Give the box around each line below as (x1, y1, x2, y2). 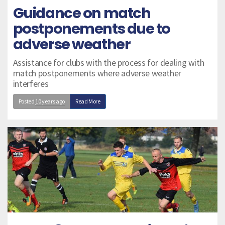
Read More (75, 97, 100, 105)
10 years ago (35, 97, 65, 105)
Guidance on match (13, 3, 151, 24)
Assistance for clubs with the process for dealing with (13, 57, 204, 69)
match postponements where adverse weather (13, 67, 182, 79)
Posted (18, 97, 36, 105)
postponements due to (13, 19, 170, 39)
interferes (13, 78, 49, 90)
